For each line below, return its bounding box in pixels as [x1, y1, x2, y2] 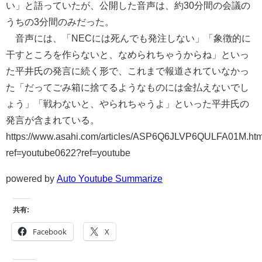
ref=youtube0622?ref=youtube [6, 148, 130, 158]
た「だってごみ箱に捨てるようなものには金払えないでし [6, 82, 249, 92]
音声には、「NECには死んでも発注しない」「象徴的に [6, 33, 251, 43]
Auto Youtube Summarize [57, 174, 163, 184]
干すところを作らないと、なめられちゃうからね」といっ [6, 50, 249, 60]
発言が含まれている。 [6, 115, 99, 125]
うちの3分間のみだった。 [6, 17, 114, 27]
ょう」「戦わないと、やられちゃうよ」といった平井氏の [6, 99, 249, 109]
